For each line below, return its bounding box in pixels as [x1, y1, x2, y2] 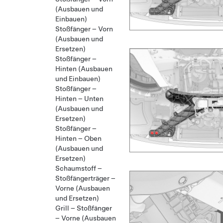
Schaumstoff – [55, 164, 102, 172]
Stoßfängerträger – [55, 174, 115, 182]
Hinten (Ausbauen [55, 65, 112, 73]
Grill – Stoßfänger [55, 204, 112, 212]
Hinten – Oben [55, 134, 102, 142]
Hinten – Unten [55, 95, 104, 103]
